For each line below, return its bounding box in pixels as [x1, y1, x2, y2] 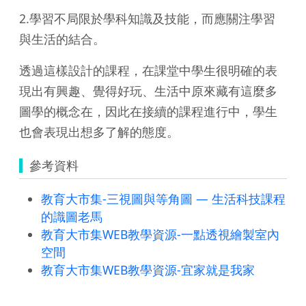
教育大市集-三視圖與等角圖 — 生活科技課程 [41, 190, 286, 207]
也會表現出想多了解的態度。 [19, 123, 179, 140]
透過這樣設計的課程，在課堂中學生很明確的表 [19, 61, 277, 79]
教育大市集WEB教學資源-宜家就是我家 [41, 261, 255, 278]
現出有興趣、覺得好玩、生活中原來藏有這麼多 [19, 82, 277, 99]
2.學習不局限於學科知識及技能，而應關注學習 [19, 10, 275, 27]
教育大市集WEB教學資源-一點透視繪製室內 [41, 225, 279, 242]
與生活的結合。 [19, 30, 105, 47]
